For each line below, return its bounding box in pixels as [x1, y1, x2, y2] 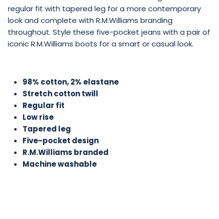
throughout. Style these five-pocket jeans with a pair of [8, 26, 210, 37]
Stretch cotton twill [22, 88, 98, 99]
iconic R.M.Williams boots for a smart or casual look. [8, 38, 194, 49]
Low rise [22, 111, 54, 122]
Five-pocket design [22, 135, 99, 146]
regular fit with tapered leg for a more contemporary [8, 3, 201, 14]
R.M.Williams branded [22, 147, 109, 157]
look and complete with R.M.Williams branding [8, 15, 173, 25]
